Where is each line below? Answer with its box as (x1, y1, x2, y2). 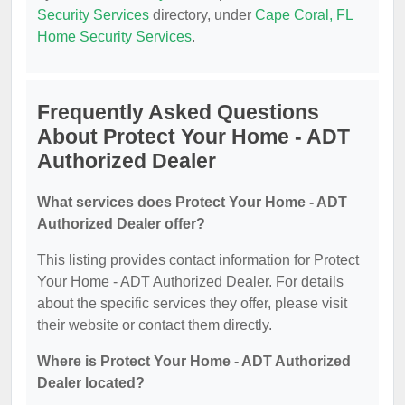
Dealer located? (37, 375, 145, 391)
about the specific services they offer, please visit (37, 296, 347, 311)
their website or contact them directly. (37, 317, 272, 333)
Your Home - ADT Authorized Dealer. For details (37, 274, 344, 289)
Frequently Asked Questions (37, 100, 319, 124)
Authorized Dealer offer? (37, 216, 205, 231)
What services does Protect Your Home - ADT (37, 194, 347, 210)
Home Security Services (37, 29, 192, 44)
